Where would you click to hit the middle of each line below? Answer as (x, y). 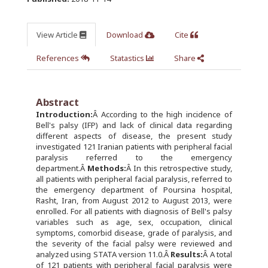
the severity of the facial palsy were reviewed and (134, 244)
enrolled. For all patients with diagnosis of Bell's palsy (134, 211)
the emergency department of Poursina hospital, (134, 190)
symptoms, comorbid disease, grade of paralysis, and (134, 233)
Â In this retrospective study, (179, 168)
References (59, 58)
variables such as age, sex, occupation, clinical (134, 222)
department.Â (62, 168)
